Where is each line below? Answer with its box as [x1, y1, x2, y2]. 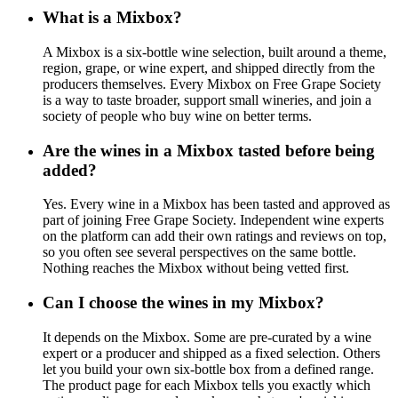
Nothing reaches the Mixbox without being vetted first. [43, 260, 349, 276]
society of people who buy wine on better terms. [43, 107, 312, 123]
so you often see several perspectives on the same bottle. [43, 244, 356, 260]
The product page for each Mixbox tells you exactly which [43, 377, 370, 393]
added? [43, 160, 97, 179]
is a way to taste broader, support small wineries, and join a [43, 92, 371, 107]
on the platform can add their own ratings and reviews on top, [43, 228, 386, 244]
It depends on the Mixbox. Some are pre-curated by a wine [43, 329, 371, 345]
